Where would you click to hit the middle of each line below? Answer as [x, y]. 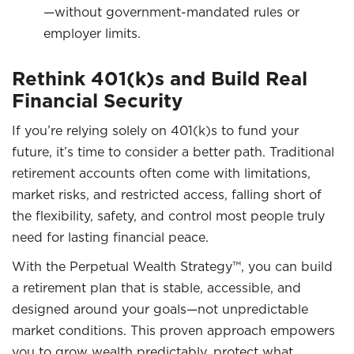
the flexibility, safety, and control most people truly [168, 216]
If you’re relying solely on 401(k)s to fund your [155, 130]
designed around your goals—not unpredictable [160, 309]
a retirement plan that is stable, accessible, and [156, 288]
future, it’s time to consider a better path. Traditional [173, 152]
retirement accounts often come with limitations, [161, 173]
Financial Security [97, 101]
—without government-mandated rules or [171, 12]
